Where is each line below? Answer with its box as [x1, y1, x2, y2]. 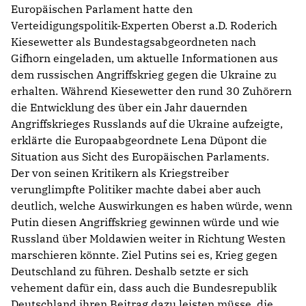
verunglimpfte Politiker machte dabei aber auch [11, 182, 261, 197]
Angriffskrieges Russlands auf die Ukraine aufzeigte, [11, 117, 283, 131]
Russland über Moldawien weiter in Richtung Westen [11, 232, 286, 246]
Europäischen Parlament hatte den [11, 2, 193, 16]
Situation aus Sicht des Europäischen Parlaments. [11, 150, 269, 164]
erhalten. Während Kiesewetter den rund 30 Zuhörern [11, 84, 292, 98]
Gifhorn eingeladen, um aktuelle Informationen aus [11, 51, 278, 66]
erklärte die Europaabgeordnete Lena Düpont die [11, 133, 267, 148]
